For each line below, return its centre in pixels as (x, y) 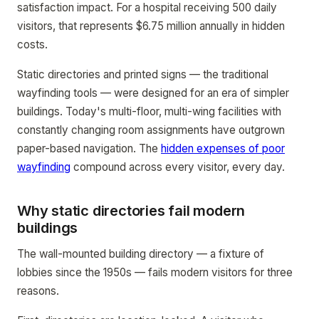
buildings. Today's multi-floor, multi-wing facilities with (149, 111)
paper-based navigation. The (89, 148)
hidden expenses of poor (223, 148)
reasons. (38, 291)
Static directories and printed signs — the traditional (143, 74)
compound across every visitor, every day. (178, 167)
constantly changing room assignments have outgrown (151, 130)
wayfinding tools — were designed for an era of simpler (153, 93)
